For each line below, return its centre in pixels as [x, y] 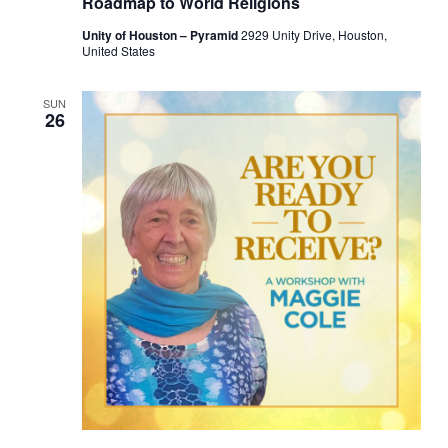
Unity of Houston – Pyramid [161, 35]
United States [118, 50]
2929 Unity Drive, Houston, [313, 34]
